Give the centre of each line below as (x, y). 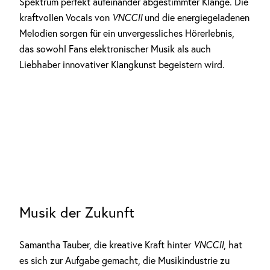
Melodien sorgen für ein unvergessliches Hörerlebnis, (127, 33)
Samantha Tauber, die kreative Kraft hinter (106, 245)
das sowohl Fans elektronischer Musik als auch (115, 49)
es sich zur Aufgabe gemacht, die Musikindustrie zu (124, 260)
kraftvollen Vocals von (66, 17)
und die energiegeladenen (197, 17)
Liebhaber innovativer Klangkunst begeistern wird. (122, 64)
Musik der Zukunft (77, 212)
